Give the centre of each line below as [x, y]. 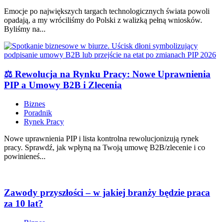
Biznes [34, 104]
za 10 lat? [24, 204]
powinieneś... [25, 157]
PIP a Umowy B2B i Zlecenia [63, 85]
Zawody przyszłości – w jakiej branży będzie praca [107, 193]
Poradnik [38, 113]
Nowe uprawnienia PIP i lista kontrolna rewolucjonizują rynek [101, 139]
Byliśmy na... [25, 29]
